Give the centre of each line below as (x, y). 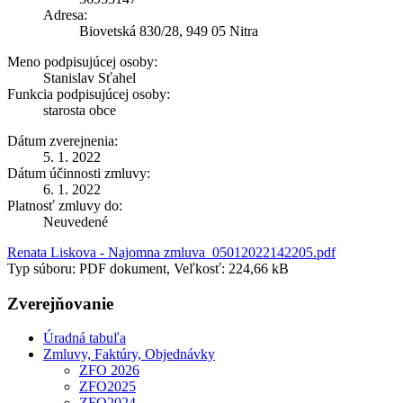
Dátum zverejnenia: (63, 140)
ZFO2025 (107, 387)
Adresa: (65, 14)
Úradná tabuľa (85, 338)
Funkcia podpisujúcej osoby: (89, 94)
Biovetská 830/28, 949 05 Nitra (169, 31)
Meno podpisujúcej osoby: (82, 61)
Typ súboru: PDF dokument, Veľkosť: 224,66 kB (148, 268)
